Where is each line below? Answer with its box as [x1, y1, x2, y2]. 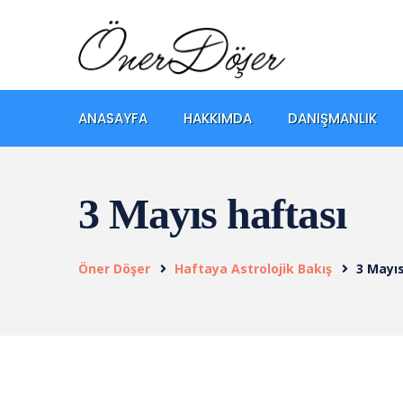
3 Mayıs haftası [78, 189, 346, 237]
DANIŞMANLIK [288, 108, 377, 128]
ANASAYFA [78, 108, 148, 128]
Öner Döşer [78, 259, 150, 277]
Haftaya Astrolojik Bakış [175, 259, 332, 277]
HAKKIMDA [184, 108, 252, 128]
